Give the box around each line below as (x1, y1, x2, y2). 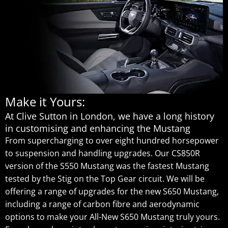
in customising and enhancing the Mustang (5, 122, 190, 134)
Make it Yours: (5, 94, 85, 110)
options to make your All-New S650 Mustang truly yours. (5, 211, 220, 222)
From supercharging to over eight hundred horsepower (5, 135, 219, 146)
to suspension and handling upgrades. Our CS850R (5, 148, 200, 159)
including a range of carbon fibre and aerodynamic (5, 198, 199, 210)
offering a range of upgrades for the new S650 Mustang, (5, 186, 219, 197)
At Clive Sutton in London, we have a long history (5, 110, 214, 122)
